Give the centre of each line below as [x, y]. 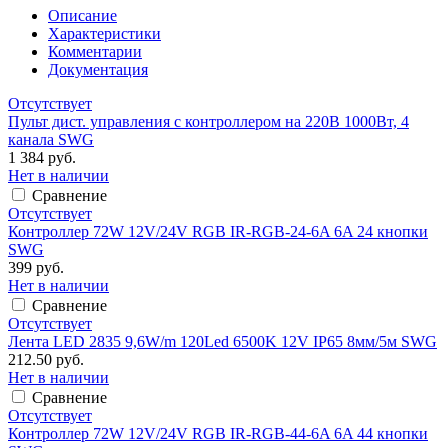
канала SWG [51, 139]
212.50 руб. [46, 359]
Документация [98, 69]
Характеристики [104, 33]
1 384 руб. [42, 157]
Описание [82, 15]
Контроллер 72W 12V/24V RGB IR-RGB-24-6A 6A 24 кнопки [218, 231]
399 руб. [36, 267]
